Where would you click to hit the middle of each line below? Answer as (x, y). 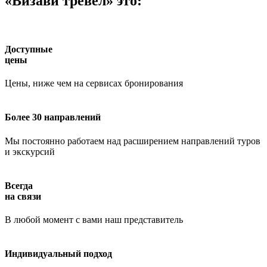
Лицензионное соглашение (158, 262)
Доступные (29, 49)
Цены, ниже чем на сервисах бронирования (94, 83)
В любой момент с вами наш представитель (94, 220)
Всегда (19, 185)
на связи (23, 196)
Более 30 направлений (53, 117)
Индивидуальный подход (58, 254)
